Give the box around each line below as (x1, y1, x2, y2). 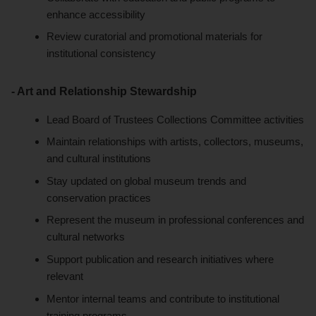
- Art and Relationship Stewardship (11, 85, 197, 98)
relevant (47, 269, 84, 282)
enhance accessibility (47, 8, 146, 20)
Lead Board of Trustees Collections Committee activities (47, 113, 305, 126)
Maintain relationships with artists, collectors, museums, (47, 135, 304, 148)
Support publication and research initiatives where (47, 253, 274, 265)
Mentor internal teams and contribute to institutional (47, 292, 280, 305)
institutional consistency (47, 47, 157, 60)
